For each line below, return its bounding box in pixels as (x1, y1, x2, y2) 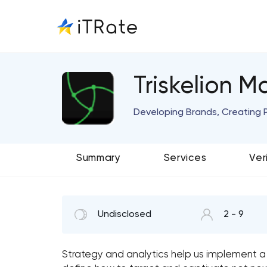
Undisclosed (98, 210, 151, 219)
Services (163, 153, 207, 163)
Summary (76, 153, 121, 163)
